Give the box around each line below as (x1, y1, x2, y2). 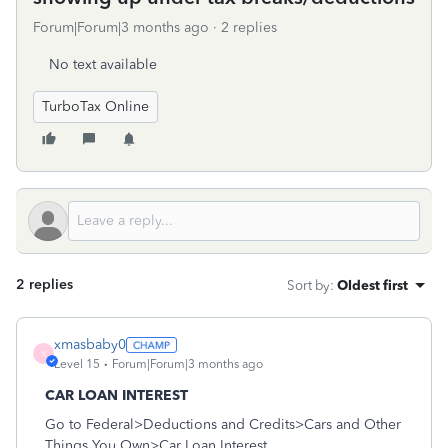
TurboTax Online (42, 98, 149, 115)
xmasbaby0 (54, 336, 126, 353)
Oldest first (337, 277, 408, 293)
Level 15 (54, 357, 100, 371)
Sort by (287, 277, 330, 293)
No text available (49, 56, 157, 73)
